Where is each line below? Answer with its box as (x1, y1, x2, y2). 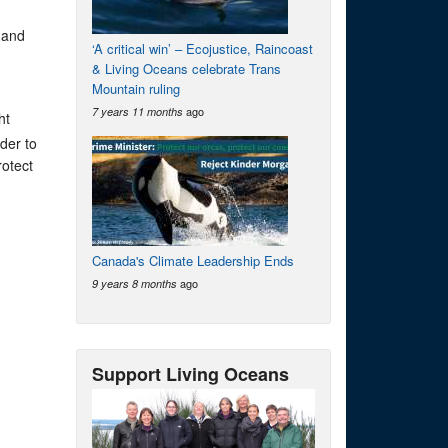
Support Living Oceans (92, 361, 289, 387)
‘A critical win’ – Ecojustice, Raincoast (92, 39, 313, 58)
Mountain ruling (92, 79, 180, 98)
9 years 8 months (92, 276, 177, 291)
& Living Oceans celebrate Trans (92, 59, 281, 78)
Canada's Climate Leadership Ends (92, 251, 294, 270)
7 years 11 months (92, 104, 183, 119)
